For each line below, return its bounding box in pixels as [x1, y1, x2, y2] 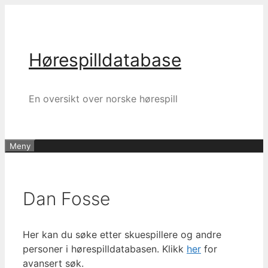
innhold [4, 34, 37, 46]
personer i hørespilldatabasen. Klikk [23, 242, 187, 255]
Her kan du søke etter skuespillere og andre [23, 228, 221, 240]
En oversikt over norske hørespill [29, 93, 178, 105]
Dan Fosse [23, 187, 110, 209]
